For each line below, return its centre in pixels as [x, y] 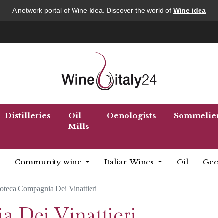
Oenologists [131, 116]
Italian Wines [130, 162]
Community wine [49, 162]
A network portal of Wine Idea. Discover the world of [93, 10]
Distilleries [28, 116]
